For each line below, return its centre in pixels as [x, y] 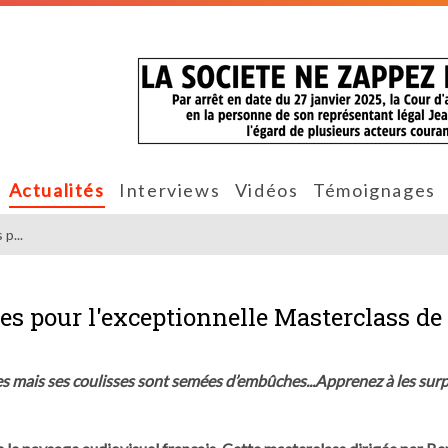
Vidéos [266, 189]
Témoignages [374, 189]
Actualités [56, 189]
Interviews [170, 189]
